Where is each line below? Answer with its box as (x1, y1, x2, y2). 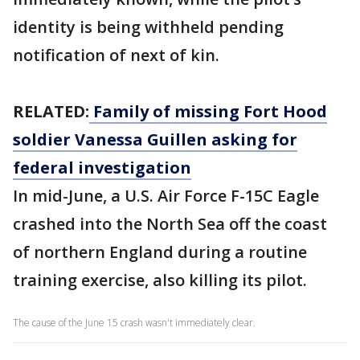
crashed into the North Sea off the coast (13, 213, 327, 235)
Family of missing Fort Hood (89, 100, 327, 123)
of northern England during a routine (13, 241, 307, 264)
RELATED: (13, 100, 89, 123)
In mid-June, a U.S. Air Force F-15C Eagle (13, 185, 319, 207)
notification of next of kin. (13, 44, 219, 67)
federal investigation (13, 157, 191, 179)
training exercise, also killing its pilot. (13, 269, 307, 292)
